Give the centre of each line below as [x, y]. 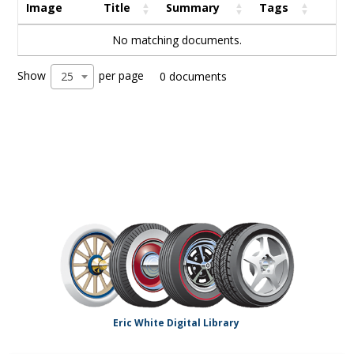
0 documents [193, 76]
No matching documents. [177, 40]
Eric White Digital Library [177, 322]
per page [119, 75]
